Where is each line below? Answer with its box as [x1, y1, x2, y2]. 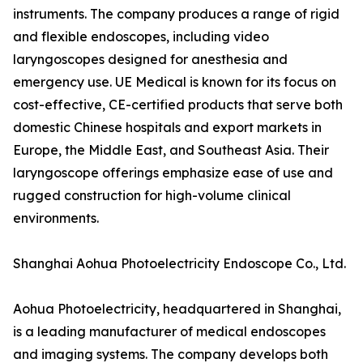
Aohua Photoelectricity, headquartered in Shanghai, [13, 301, 341, 318]
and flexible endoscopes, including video [13, 28, 269, 45]
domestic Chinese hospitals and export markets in [13, 119, 322, 136]
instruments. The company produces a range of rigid [13, 6, 340, 23]
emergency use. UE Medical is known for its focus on [13, 74, 336, 91]
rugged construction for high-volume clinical [13, 187, 291, 204]
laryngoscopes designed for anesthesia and [13, 51, 288, 68]
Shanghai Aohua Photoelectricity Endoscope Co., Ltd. [13, 255, 346, 272]
